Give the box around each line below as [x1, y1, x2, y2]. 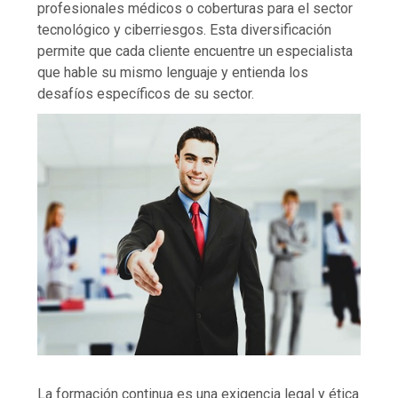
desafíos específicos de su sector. [37, 84, 255, 102]
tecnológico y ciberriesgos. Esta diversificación [37, 20, 332, 38]
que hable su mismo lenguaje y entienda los [37, 63, 309, 81]
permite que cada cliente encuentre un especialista [37, 42, 354, 60]
